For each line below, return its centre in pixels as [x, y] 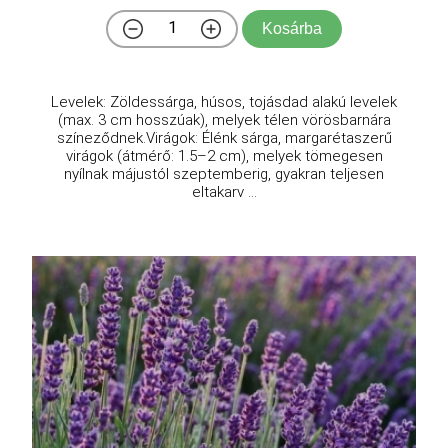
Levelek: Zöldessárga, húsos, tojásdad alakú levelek [224, 102]
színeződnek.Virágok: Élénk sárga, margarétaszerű [224, 138]
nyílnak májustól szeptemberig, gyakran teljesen [224, 174]
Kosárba [292, 29]
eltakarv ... [224, 192]
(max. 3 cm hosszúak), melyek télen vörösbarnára [224, 120]
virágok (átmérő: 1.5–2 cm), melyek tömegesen [224, 156]
